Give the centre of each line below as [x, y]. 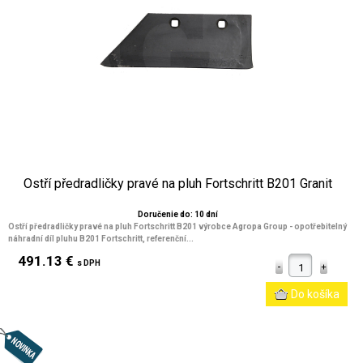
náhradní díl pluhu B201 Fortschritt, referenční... [101, 239]
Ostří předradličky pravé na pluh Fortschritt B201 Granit [177, 184]
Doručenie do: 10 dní [177, 214]
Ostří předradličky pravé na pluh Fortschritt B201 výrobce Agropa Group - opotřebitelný [177, 226]
